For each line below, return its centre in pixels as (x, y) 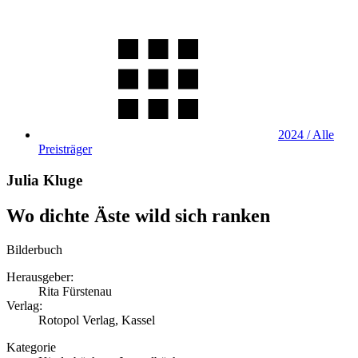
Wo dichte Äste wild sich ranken (138, 215)
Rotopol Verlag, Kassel (97, 320)
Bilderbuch (34, 249)
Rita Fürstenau (75, 291)
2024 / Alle (306, 135)
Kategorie (31, 347)
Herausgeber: (40, 276)
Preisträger (65, 149)
